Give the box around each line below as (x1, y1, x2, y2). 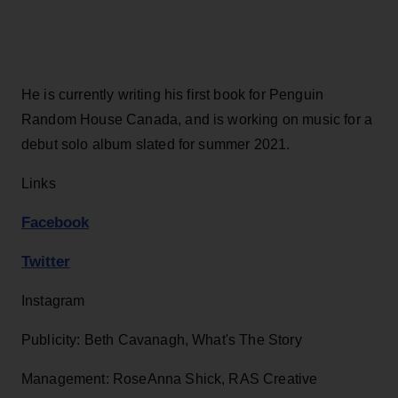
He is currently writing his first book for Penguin (21, 86, 324, 102)
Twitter (21, 252, 70, 270)
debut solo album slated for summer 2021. (21, 136, 291, 152)
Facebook (21, 213, 89, 231)
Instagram (21, 292, 85, 308)
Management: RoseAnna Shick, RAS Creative (21, 370, 318, 386)
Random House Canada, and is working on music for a (21, 111, 373, 127)
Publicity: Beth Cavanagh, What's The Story (21, 331, 302, 347)
